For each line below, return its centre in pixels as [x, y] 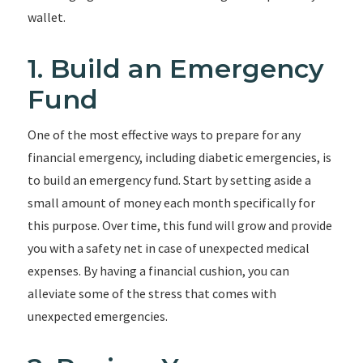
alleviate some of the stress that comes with [152, 293]
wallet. [46, 17]
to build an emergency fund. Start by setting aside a [169, 180]
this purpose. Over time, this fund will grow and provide [179, 225]
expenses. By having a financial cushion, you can [158, 271]
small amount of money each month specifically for [171, 203]
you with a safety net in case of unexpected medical [168, 248]
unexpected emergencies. [97, 316]
